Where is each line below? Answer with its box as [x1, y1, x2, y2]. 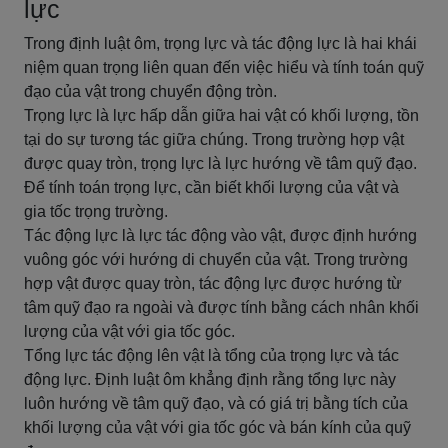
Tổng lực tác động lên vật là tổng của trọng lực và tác [24, 347, 399, 364]
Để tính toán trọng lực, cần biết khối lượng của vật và [24, 179, 399, 196]
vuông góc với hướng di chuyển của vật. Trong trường [24, 251, 408, 268]
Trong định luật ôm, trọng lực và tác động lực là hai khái [24, 35, 417, 52]
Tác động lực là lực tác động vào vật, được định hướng [24, 227, 417, 244]
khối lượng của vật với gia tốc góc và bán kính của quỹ [24, 419, 411, 436]
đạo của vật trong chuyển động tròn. [24, 83, 277, 100]
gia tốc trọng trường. [24, 203, 168, 220]
